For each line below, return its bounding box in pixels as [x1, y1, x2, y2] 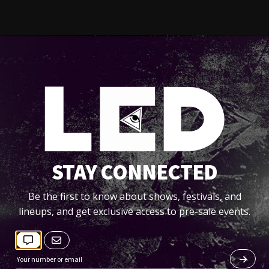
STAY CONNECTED [52, 158, 217, 186]
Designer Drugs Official [127, 226, 232, 240]
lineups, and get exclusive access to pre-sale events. [19, 204, 250, 218]
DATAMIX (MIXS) [37, 226, 112, 240]
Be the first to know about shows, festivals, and [28, 189, 241, 203]
